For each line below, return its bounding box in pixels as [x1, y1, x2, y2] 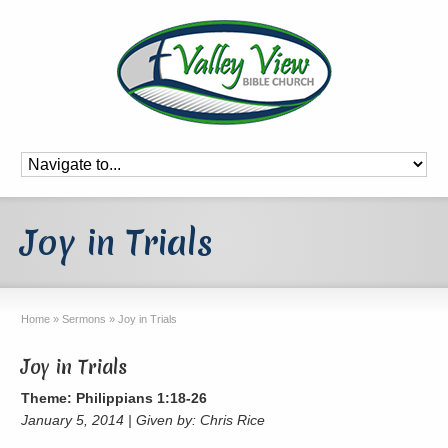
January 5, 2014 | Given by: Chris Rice [21, 411, 266, 428]
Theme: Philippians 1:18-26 [21, 389, 208, 406]
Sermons [62, 313, 107, 325]
